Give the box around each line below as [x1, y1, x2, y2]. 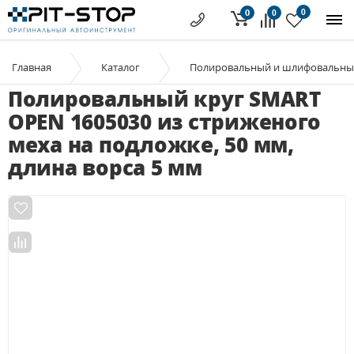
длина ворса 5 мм [8, 153, 202, 182]
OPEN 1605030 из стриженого [8, 107, 322, 136]
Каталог [101, 60, 140, 74]
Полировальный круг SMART [8, 85, 321, 113]
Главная [12, 60, 51, 74]
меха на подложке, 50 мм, [8, 130, 294, 159]
